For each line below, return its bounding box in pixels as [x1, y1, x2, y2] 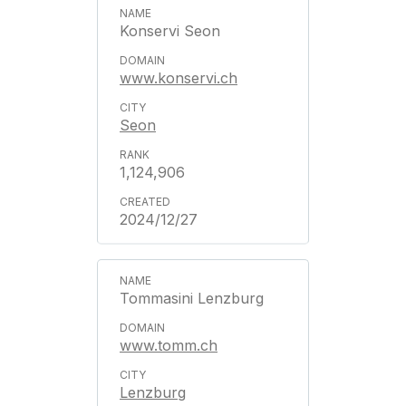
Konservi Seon [120, 22, 220, 40]
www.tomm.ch [120, 336, 217, 354]
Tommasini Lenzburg [120, 289, 264, 307]
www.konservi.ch [120, 69, 237, 87]
